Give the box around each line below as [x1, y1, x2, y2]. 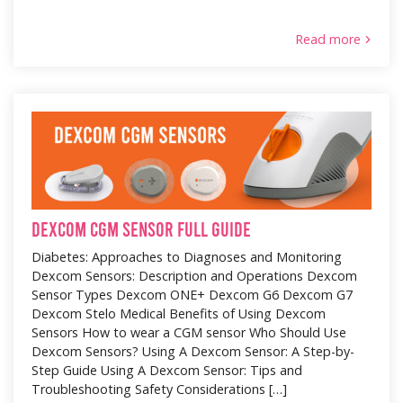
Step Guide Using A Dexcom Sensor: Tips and [31, 361, 302, 379]
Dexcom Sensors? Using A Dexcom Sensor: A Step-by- [31, 342, 354, 360]
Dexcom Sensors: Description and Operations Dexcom [31, 266, 357, 284]
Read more [295, 31, 361, 49]
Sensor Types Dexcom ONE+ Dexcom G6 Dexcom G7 [31, 285, 353, 303]
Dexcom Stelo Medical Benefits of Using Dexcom [31, 304, 326, 322]
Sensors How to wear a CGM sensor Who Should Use [31, 323, 346, 341]
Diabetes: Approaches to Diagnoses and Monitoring [31, 247, 342, 265]
